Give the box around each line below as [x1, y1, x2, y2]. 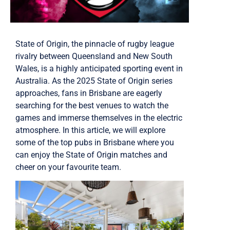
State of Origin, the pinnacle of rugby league [15, 39, 174, 49]
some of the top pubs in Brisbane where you [15, 137, 174, 147]
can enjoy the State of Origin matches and [15, 149, 167, 160]
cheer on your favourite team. [15, 162, 121, 172]
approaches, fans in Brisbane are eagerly [15, 88, 162, 98]
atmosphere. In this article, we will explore [15, 125, 165, 135]
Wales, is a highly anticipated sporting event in [15, 63, 183, 73]
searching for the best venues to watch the [15, 100, 168, 110]
